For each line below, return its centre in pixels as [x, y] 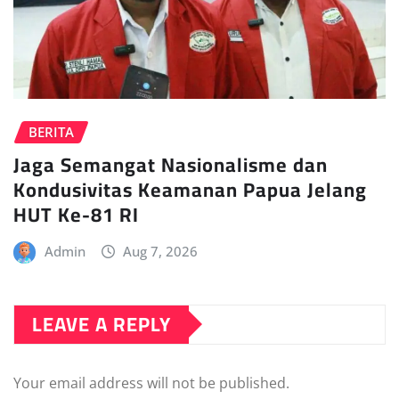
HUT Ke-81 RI [76, 214]
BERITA [51, 131]
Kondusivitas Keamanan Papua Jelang [190, 189]
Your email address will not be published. [151, 383]
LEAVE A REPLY [102, 324]
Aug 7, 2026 [161, 251]
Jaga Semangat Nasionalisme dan [171, 164]
